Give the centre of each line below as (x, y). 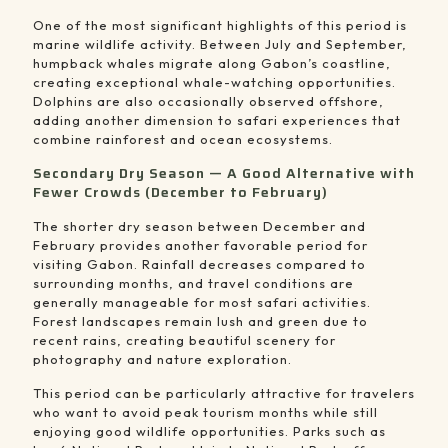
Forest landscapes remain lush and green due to (200, 321)
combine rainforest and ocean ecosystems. (183, 139)
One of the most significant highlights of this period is (220, 25)
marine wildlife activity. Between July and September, (220, 44)
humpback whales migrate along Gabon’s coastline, (212, 63)
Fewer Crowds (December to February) (180, 192)
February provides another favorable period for (200, 245)
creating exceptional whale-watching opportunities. (214, 82)
